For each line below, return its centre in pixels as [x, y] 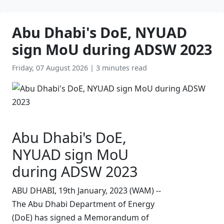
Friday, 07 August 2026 [51, 68]
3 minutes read [121, 68]
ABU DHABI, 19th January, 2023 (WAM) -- [86, 190]
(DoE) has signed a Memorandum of [80, 217]
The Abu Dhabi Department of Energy [83, 204]
